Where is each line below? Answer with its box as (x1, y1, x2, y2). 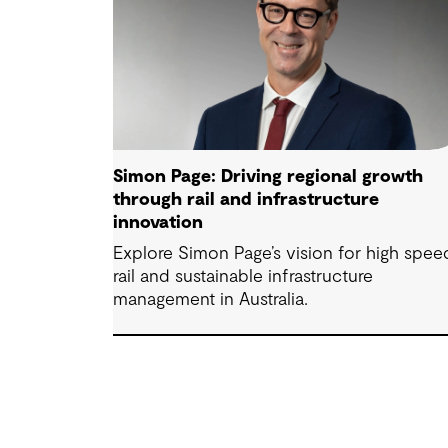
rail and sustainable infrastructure (113, 268, 374, 287)
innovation (113, 214, 204, 233)
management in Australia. (113, 291, 309, 310)
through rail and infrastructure (113, 191, 380, 210)
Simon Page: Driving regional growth (113, 168, 424, 187)
